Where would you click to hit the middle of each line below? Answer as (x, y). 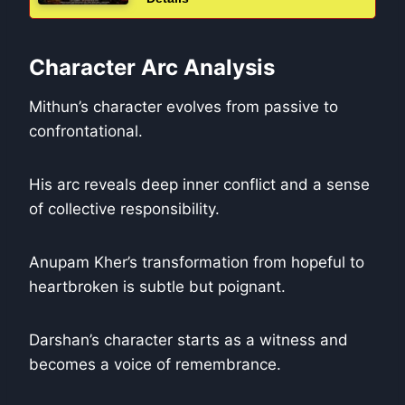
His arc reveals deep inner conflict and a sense (199, 185)
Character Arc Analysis (152, 68)
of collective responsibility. (124, 209)
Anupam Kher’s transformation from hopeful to (197, 263)
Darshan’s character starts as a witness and (188, 340)
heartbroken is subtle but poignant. (157, 287)
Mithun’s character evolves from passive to (184, 107)
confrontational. (86, 132)
